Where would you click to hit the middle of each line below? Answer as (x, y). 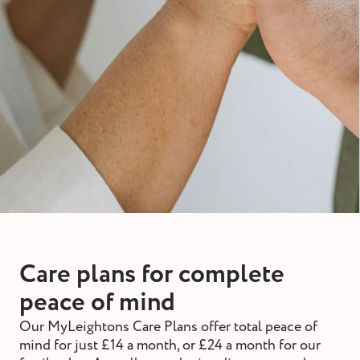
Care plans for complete (152, 275)
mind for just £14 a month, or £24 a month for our (170, 346)
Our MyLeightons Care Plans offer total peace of (168, 327)
